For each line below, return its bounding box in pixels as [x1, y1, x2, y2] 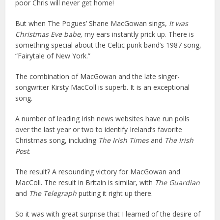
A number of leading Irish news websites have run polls [15, 114, 190, 124]
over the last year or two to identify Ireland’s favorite [15, 125, 183, 135]
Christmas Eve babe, [15, 29, 83, 39]
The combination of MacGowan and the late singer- [15, 72, 180, 82]
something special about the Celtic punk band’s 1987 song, [15, 40, 202, 50]
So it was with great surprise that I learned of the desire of [15, 209, 201, 219]
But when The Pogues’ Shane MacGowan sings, [15, 19, 169, 28]
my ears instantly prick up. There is [82, 29, 194, 39]
